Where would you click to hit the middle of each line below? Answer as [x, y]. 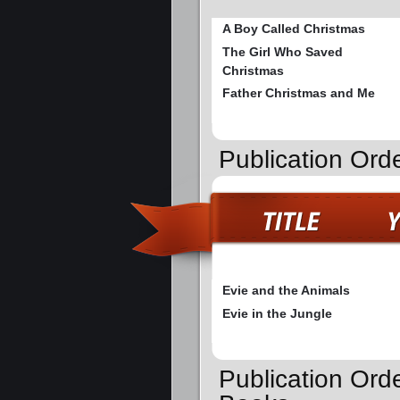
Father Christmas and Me [299, 93]
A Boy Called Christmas [294, 29]
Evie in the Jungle [277, 313]
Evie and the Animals [286, 290]
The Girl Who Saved [283, 52]
